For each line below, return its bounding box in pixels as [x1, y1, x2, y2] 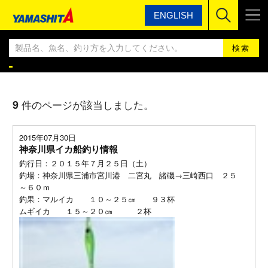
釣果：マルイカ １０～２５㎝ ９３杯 [19, 193, 175, 205]
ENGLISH [154, 10, 193, 20]
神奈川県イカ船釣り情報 [19, 142, 118, 156]
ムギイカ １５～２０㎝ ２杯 [19, 205, 151, 217]
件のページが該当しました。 [21, 97, 154, 112]
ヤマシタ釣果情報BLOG [54, 35, 126, 44]
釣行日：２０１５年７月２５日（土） [19, 157, 151, 169]
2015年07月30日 [19, 132, 76, 143]
